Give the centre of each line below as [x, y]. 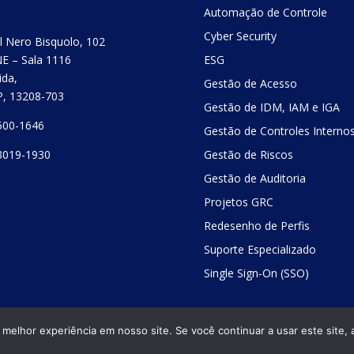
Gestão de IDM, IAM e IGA [272, 107]
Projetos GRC [239, 201]
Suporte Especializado [260, 249]
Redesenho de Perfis [257, 225]
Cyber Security [241, 36]
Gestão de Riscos [249, 154]
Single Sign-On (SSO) [257, 273]
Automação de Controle [266, 12]
